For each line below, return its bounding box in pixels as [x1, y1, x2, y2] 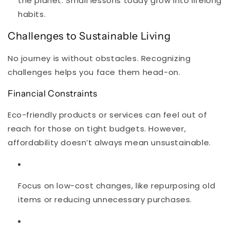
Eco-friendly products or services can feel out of [8, 109, 207, 120]
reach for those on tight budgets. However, [8, 123, 186, 134]
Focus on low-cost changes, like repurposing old [18, 180, 216, 191]
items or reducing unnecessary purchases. [18, 194, 193, 205]
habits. [18, 8, 46, 20]
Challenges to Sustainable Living [8, 30, 171, 43]
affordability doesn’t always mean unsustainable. [8, 137, 211, 148]
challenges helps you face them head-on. [8, 66, 181, 78]
